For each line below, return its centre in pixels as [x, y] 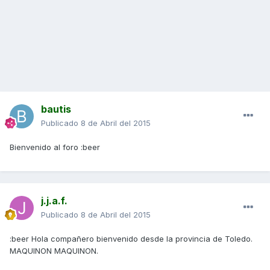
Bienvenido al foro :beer [55, 147]
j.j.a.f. [54, 201]
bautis [56, 109]
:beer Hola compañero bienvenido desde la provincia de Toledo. [131, 239]
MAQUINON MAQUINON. [54, 251]
